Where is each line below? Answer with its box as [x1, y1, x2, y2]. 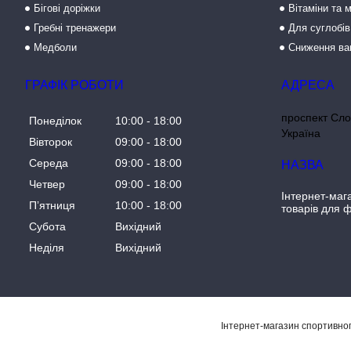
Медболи [34, 42, 78, 53]
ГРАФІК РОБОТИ [25, 78, 124, 92]
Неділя [29, 241, 64, 255]
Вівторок [29, 136, 72, 149]
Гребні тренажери [34, 22, 117, 34]
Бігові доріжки [34, 2, 101, 14]
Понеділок [29, 114, 81, 128]
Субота [29, 220, 66, 233]
